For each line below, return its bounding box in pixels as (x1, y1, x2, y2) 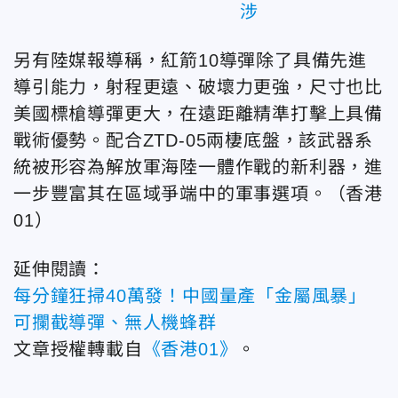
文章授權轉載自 (13, 338, 143, 359)
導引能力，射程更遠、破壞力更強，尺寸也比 (13, 76, 383, 97)
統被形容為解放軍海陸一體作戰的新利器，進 (13, 156, 383, 177)
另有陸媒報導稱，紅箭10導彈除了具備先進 (13, 50, 367, 70)
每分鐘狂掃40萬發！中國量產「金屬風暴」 (13, 285, 368, 306)
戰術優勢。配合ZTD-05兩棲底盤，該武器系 (13, 130, 373, 150)
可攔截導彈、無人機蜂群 (13, 312, 217, 332)
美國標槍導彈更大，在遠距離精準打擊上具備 (13, 103, 383, 123)
